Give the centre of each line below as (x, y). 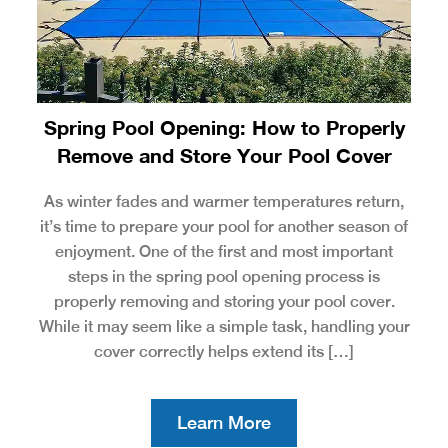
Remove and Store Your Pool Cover (224, 154)
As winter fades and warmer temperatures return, (224, 201)
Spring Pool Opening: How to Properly (224, 126)
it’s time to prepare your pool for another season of (224, 226)
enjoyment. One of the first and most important (224, 251)
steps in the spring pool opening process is (224, 276)
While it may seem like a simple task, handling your (224, 326)
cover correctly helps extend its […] (224, 351)
